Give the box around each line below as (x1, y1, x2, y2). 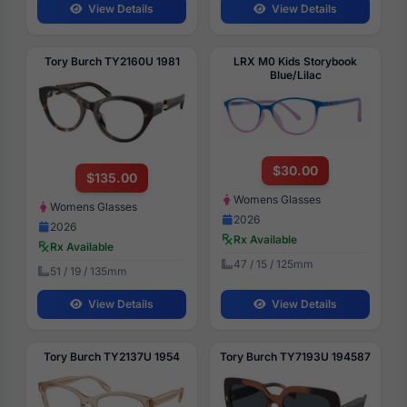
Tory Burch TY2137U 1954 (44, 350, 180, 364)
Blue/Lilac (269, 68, 322, 83)
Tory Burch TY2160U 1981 (44, 55, 180, 69)
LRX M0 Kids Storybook (233, 55, 357, 69)
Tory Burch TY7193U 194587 (220, 350, 371, 364)
